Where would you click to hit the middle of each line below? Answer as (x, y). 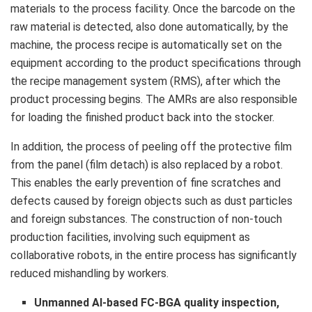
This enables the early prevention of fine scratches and (146, 182)
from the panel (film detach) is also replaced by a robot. (147, 164)
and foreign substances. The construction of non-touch (146, 219)
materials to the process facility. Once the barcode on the (153, 8)
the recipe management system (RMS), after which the (146, 81)
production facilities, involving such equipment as (130, 237)
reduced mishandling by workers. (89, 273)
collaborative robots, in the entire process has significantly (154, 255)
